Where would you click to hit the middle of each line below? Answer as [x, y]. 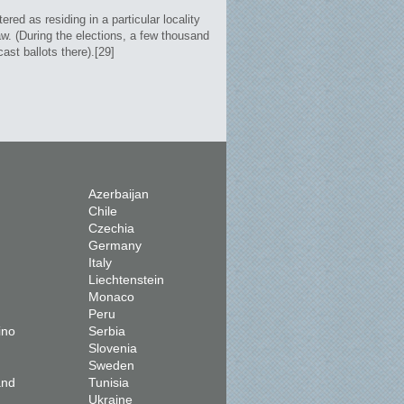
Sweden [111, 365]
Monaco [111, 297]
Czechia [111, 228]
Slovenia [112, 348]
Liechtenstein [126, 280]
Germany [115, 245]
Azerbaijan [118, 194]
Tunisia [108, 382]
